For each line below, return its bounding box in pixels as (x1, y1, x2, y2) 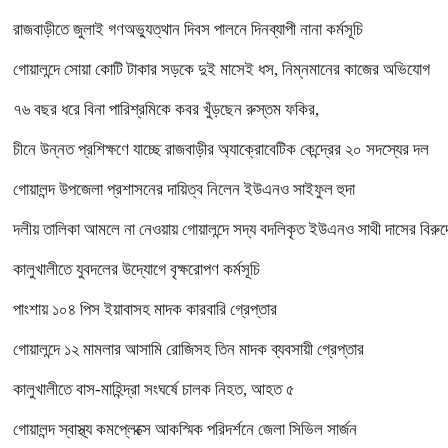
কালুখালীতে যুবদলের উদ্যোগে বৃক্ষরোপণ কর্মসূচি (13, 259, 260, 279)
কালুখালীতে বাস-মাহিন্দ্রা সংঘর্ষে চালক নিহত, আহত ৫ (13, 379, 295, 399)
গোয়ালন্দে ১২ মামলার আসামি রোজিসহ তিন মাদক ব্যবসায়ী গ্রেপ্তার (13, 339, 364, 359)
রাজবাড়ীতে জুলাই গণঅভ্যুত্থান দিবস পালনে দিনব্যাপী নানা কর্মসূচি (13, 19, 363, 39)
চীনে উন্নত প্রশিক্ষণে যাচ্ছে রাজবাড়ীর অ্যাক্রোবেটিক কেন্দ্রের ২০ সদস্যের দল (13, 139, 429, 159)
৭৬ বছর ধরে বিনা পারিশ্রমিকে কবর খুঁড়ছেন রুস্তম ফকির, (13, 99, 319, 119)
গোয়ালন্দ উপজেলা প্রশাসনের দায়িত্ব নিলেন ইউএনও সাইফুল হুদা (13, 179, 355, 199)
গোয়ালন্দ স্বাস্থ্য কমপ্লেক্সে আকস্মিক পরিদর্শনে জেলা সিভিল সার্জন (13, 419, 357, 439)
